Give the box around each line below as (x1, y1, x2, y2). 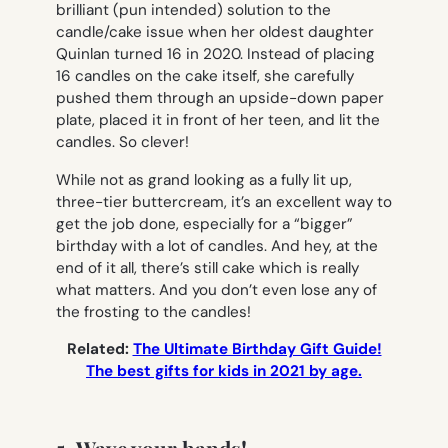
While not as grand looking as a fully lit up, (56, 169, 352, 190)
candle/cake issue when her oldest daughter (56, 22, 374, 43)
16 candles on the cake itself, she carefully (56, 66, 354, 87)
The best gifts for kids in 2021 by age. (86, 361, 362, 381)
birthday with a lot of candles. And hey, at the (56, 235, 378, 256)
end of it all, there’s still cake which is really (56, 257, 359, 278)
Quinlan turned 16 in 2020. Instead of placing (56, 44, 375, 65)
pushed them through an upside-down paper (56, 88, 384, 109)
